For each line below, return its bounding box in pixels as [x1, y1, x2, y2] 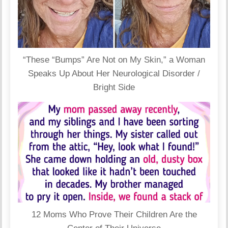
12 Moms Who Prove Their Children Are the [31, 209, 197, 219]
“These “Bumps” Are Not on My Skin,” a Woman [23, 54, 205, 65]
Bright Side [93, 82, 135, 92]
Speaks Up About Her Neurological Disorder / [28, 68, 200, 78]
